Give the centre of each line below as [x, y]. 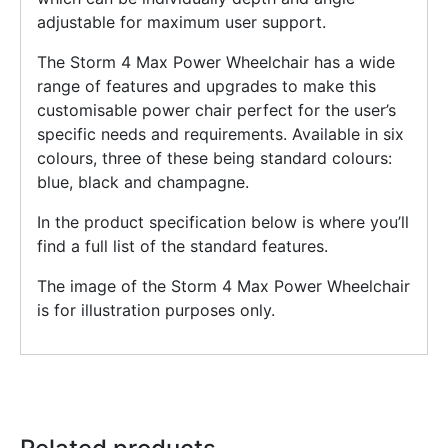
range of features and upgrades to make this [206, 86]
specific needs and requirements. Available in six [220, 134]
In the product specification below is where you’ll [223, 222]
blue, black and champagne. [143, 182]
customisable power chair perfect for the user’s [216, 110]
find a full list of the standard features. [182, 246]
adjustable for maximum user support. [181, 22]
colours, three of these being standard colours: [214, 158]
